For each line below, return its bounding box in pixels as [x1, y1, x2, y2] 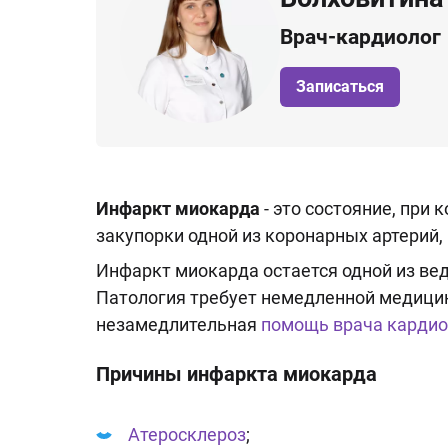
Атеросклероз [128, 424, 246, 445]
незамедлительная [96, 314, 261, 335]
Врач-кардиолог [280, 24, 441, 49]
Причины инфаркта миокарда [96, 362, 377, 386]
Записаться [296, 76, 384, 96]
